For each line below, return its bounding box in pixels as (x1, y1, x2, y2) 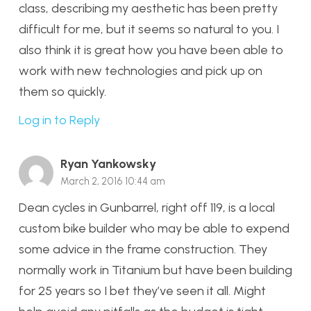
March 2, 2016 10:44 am (60, 174, 165, 187)
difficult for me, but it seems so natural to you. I (19, 21, 279, 37)
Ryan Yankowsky (60, 155, 156, 171)
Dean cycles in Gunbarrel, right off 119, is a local (19, 200, 275, 216)
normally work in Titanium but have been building (19, 262, 292, 278)
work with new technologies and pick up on (19, 62, 262, 78)
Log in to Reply (19, 112, 100, 128)
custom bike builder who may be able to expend (19, 221, 289, 237)
